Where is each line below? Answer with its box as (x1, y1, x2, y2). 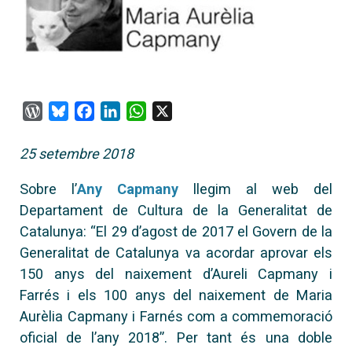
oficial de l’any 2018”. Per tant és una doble (20, 328, 332, 346)
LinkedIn (120, 101, 178, 119)
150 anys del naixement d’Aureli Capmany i (20, 265, 332, 282)
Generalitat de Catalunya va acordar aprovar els (20, 244, 332, 261)
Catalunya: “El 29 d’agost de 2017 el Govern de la (20, 222, 332, 240)
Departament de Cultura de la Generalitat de (20, 201, 332, 218)
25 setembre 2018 (20, 145, 134, 162)
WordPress (42, 101, 114, 119)
